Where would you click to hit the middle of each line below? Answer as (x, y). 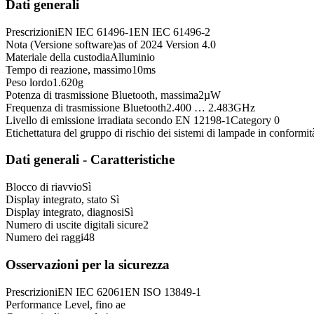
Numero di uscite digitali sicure (74, 225)
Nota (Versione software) (61, 44)
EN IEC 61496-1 (96, 32)
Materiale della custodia (58, 57)
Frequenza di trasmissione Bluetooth (86, 107)
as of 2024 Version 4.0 (166, 44)
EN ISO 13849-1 (163, 292)
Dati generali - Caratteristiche (90, 160)
